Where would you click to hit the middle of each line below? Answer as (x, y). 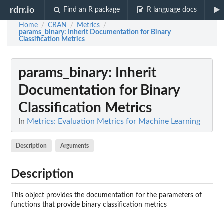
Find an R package (92, 10)
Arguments (75, 146)
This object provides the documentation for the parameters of (106, 195)
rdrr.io (22, 10)
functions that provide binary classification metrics (89, 205)
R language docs (172, 10)
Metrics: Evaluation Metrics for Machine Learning (114, 121)
